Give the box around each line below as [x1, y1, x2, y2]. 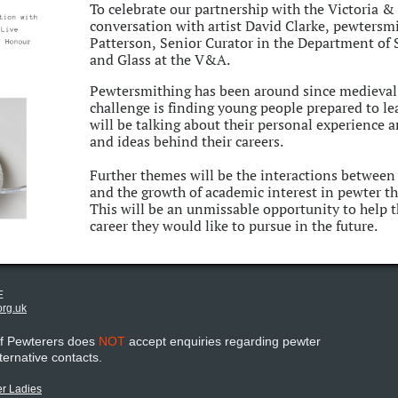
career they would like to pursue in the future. [90, 216, 378, 235]
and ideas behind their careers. [90, 131, 283, 151]
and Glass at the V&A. [90, 50, 230, 69]
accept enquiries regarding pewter [125, 334, 321, 348]
